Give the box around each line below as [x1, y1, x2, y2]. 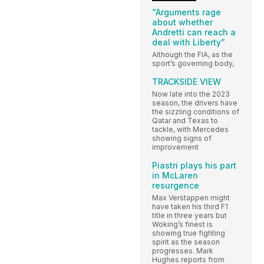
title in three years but [152, 210, 227, 220]
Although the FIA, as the [152, 49, 233, 59]
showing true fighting [152, 228, 225, 237]
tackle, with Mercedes [152, 124, 229, 134]
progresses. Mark [152, 246, 213, 255]
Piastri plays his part [152, 160, 236, 170]
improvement [152, 142, 199, 151]
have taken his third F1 [152, 202, 228, 211]
